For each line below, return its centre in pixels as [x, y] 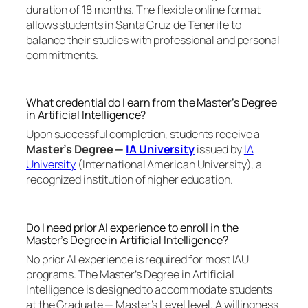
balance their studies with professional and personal [153, 40]
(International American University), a [169, 165]
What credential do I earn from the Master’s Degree [152, 103]
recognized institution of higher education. [130, 180]
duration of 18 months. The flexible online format [144, 10]
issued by [219, 150]
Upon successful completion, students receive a [143, 134]
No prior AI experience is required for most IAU [138, 259]
